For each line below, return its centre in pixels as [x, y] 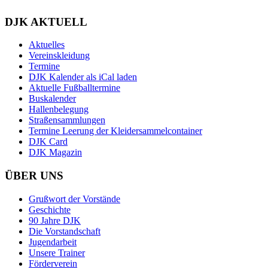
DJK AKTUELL [46, 22]
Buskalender [52, 99]
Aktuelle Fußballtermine [74, 88]
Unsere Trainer [57, 252]
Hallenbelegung [59, 109]
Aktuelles [47, 45]
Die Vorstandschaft [65, 231]
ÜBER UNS [34, 175]
